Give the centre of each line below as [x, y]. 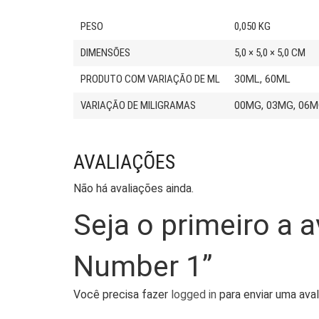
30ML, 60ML [262, 79]
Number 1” [143, 267]
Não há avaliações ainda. [134, 189]
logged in [194, 295]
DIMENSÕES [105, 53]
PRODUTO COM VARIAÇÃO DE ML [150, 79]
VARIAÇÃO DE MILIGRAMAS [138, 106]
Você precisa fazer [122, 295]
